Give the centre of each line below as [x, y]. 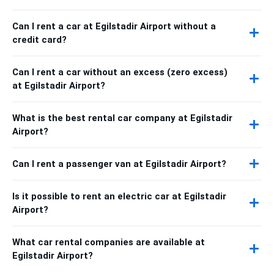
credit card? [39, 39]
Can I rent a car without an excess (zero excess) [120, 72]
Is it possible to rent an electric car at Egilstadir [119, 196]
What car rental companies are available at [109, 242]
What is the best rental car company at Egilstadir [122, 118]
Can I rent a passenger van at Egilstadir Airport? [119, 164]
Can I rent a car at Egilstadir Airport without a [114, 26]
